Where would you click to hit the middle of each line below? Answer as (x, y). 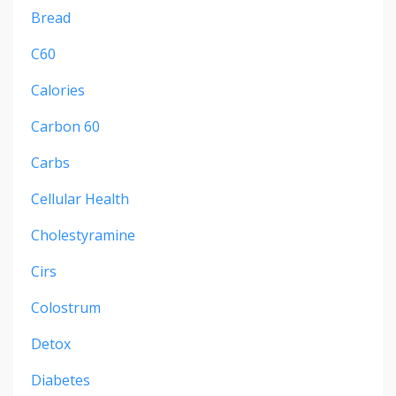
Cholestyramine (83, 235)
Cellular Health (80, 198)
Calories (58, 90)
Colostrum (66, 307)
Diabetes (61, 380)
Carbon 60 (65, 126)
